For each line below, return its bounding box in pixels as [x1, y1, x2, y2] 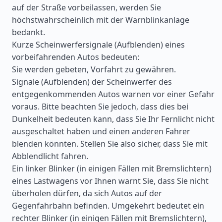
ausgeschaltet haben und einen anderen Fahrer [12, 126, 190, 137]
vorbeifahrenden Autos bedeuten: [12, 52, 139, 62]
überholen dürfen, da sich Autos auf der [12, 188, 162, 199]
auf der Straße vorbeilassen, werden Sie [12, 2, 161, 13]
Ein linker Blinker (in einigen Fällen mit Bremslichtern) [12, 163, 212, 174]
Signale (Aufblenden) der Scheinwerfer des [12, 76, 172, 87]
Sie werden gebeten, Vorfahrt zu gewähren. [12, 64, 176, 75]
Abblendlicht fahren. [12, 151, 88, 162]
